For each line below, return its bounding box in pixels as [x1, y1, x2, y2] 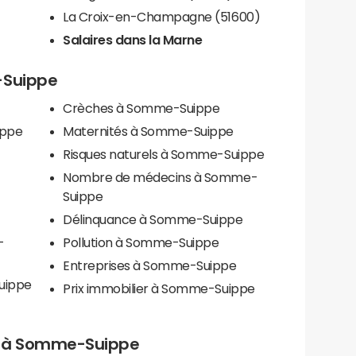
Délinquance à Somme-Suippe [63, 213, 243, 226]
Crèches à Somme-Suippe [116, 102, 220, 115]
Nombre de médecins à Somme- [63, 171, 258, 184]
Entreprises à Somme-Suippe [63, 259, 237, 273]
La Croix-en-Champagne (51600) [63, 10, 261, 23]
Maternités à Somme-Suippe [63, 125, 234, 138]
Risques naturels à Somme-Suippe [63, 148, 265, 161]
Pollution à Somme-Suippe [63, 236, 219, 250]
